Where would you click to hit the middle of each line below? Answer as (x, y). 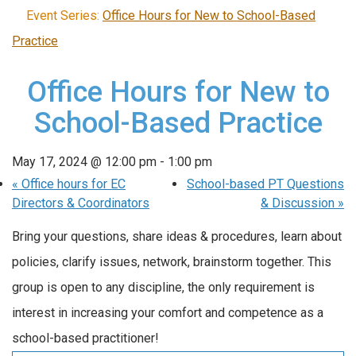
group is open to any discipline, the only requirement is (163, 287)
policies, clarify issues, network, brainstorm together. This (172, 261)
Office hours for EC (72, 184)
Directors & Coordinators (81, 203)
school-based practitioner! (85, 338)
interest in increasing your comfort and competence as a (168, 312)
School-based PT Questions (265, 184)
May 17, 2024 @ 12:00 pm (84, 161)
